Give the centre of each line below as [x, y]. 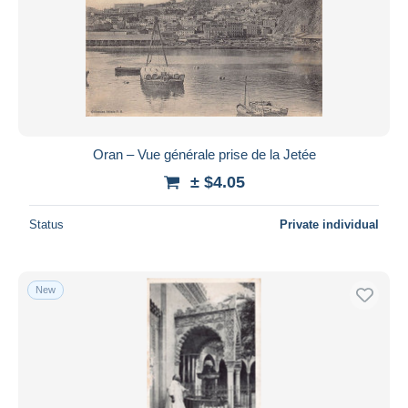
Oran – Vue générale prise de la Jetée [204, 154]
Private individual [329, 224]
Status [46, 224]
